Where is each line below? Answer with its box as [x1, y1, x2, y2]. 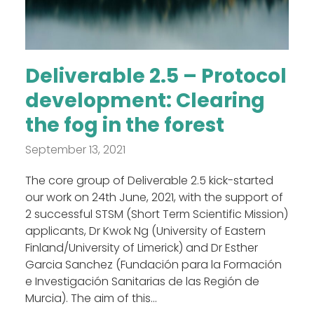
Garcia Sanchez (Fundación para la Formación [25, 256, 282, 273]
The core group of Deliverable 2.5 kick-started [25, 172, 273, 189]
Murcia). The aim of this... [25, 289, 157, 306]
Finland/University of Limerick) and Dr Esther [25, 239, 258, 256]
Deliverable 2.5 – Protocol [25, 62, 287, 90]
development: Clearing [25, 86, 265, 114]
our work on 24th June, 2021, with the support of [25, 189, 283, 205]
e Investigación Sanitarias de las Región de [25, 273, 259, 289]
